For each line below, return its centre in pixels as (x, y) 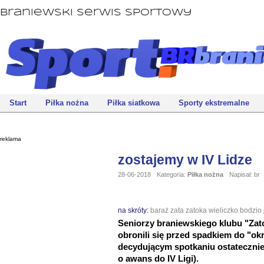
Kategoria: (172, 175)
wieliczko (223, 211)
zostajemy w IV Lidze (185, 160)
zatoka (196, 211)
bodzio (251, 211)
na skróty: (134, 211)
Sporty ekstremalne (214, 103)
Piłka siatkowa (133, 103)
